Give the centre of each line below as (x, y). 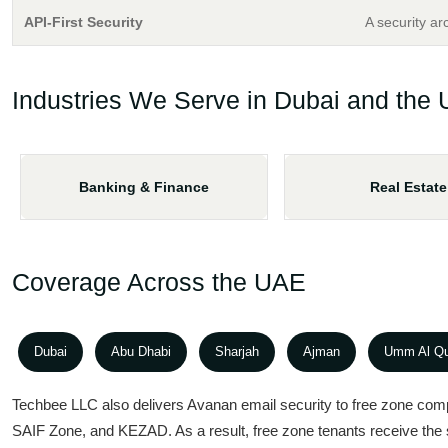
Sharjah (237, 351)
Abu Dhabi (141, 351)
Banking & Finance (144, 187)
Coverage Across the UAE (159, 282)
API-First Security (83, 22)
